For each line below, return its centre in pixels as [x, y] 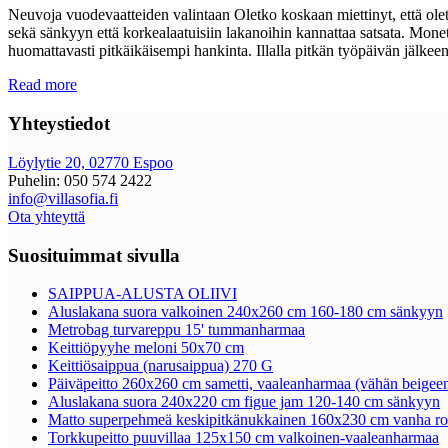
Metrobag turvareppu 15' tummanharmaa [176, 330]
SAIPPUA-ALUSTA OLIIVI [142, 294]
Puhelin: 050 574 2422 [80, 180]
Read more [42, 85]
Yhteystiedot [59, 124]
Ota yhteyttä [46, 216]
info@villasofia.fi [63, 198]
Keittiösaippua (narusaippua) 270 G [160, 366]
